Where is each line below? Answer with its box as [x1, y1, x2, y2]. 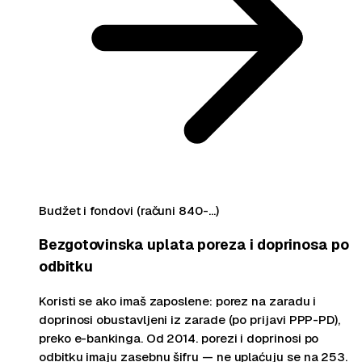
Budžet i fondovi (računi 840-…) [39, 202, 219, 218]
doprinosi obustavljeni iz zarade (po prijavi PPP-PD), [39, 311, 341, 327]
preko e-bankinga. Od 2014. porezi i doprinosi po [39, 330, 319, 346]
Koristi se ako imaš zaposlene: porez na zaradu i [39, 293, 317, 309]
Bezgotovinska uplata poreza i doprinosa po [39, 235, 349, 255]
